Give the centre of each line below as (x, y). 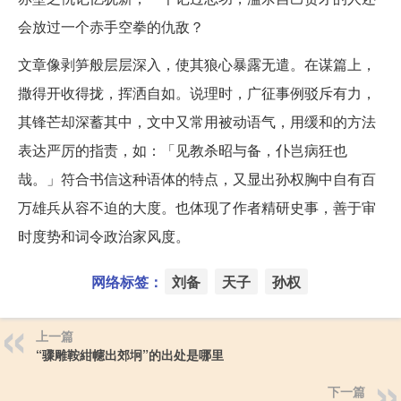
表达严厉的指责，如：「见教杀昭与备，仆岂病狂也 (183, 149)
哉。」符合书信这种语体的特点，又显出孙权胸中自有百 (197, 178)
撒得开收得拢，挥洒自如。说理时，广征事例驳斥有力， (197, 92)
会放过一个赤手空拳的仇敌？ (111, 26)
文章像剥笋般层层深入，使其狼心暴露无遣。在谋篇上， (197, 64)
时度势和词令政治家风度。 (104, 235)
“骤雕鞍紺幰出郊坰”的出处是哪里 (130, 354)
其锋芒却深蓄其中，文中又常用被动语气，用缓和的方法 (197, 121)
